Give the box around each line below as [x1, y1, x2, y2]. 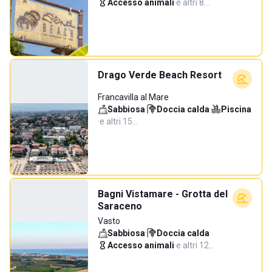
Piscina [221, 104, 251, 114]
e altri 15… [100, 117, 138, 126]
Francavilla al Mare [98, 92, 169, 102]
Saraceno [98, 200, 142, 212]
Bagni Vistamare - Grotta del [98, 188, 228, 200]
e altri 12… [176, 240, 214, 250]
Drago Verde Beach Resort [98, 69, 222, 81]
